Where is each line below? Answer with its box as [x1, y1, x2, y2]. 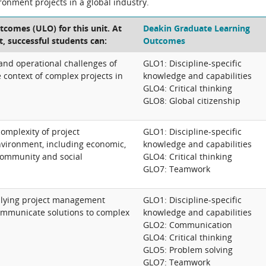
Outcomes [143, 35, 185, 46]
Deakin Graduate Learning [143, 23, 250, 34]
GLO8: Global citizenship [143, 95, 240, 106]
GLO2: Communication [143, 219, 232, 230]
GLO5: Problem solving [143, 244, 233, 255]
